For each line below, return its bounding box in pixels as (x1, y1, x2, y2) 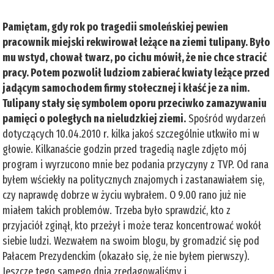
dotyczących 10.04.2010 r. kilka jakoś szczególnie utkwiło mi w (2, 127, 260, 141)
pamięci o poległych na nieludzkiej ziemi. (2, 111, 187, 125)
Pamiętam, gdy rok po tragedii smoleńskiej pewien (2, 20, 229, 34)
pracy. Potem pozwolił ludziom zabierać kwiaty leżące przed (2, 65, 270, 80)
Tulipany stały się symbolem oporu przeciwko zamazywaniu (2, 96, 267, 110)
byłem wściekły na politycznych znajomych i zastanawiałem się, (2, 172, 265, 187)
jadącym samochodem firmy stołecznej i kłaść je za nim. (2, 81, 250, 95)
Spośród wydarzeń (186, 111, 267, 125)
